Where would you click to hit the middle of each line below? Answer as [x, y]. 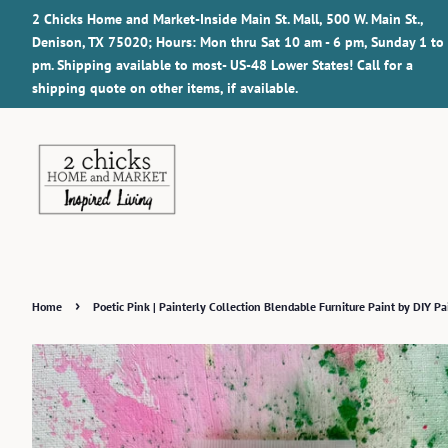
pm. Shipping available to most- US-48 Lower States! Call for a [222, 65]
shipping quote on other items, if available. [165, 88]
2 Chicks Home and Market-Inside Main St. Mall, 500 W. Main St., [227, 19]
